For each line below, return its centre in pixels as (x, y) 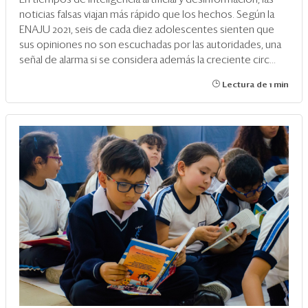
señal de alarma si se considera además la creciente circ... (147, 60)
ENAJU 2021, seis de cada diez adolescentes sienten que (147, 30)
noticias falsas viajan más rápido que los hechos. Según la (147, 15)
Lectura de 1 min (254, 86)
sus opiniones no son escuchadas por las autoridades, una (150, 45)
